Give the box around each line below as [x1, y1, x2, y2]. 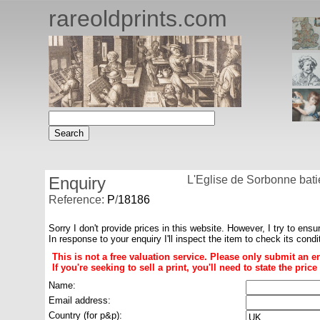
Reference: [49, 194, 107, 206]
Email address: [49, 295, 111, 306]
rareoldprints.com [49, 6, 227, 31]
